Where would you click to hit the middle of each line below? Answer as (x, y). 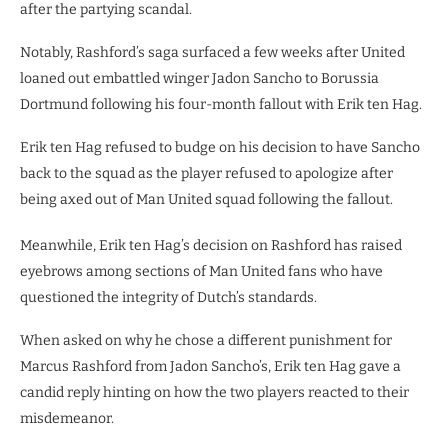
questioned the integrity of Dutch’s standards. (168, 298)
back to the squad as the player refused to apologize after (206, 174)
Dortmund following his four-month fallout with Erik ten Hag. (221, 105)
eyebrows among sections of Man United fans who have (201, 272)
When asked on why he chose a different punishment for (206, 341)
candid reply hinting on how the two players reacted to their (214, 393)
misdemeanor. (67, 419)
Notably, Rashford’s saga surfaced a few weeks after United (212, 53)
